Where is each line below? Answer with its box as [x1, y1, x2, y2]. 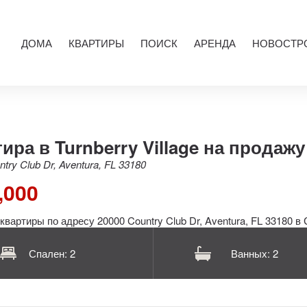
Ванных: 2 [231, 246, 279, 260]
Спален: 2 [29, 246, 76, 260]
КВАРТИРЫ [68, 36, 124, 50]
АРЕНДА [193, 36, 236, 50]
